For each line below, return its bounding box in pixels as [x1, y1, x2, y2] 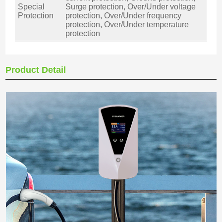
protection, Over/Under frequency [65, 11, 181, 20]
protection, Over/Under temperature [65, 20, 189, 29]
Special [17, 2, 45, 11]
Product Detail [5, 65, 66, 75]
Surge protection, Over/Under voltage [65, 2, 196, 11]
